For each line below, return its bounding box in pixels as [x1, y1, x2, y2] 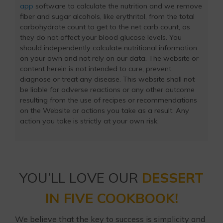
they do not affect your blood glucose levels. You [20, 33, 182, 42]
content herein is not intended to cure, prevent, [20, 64, 173, 74]
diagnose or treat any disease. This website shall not [20, 75, 195, 84]
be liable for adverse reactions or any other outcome [20, 85, 195, 95]
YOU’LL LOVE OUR [19, 169, 142, 187]
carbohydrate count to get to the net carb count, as [20, 22, 190, 32]
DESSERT [142, 169, 204, 187]
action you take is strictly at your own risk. [20, 116, 159, 126]
